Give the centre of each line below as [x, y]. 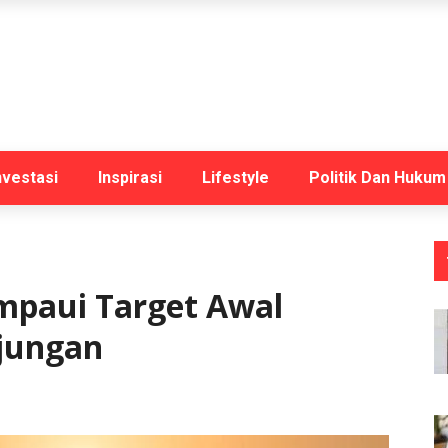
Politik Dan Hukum [377, 177]
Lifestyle [235, 177]
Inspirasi [130, 177]
